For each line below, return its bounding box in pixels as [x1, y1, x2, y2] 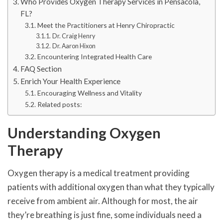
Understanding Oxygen [7, 124, 161, 142]
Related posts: [37, 100, 82, 109]
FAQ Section [20, 64, 62, 74]
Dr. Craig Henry [52, 32, 95, 40]
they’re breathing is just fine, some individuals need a [7, 210, 202, 221]
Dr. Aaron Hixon [52, 42, 96, 50]
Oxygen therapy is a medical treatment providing [7, 168, 190, 179]
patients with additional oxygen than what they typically [7, 182, 215, 193]
